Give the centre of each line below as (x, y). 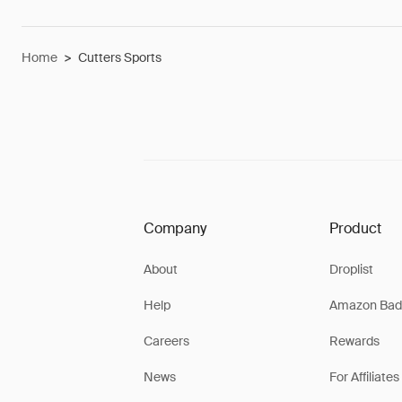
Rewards (354, 341)
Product (355, 228)
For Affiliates (364, 377)
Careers (166, 341)
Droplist (351, 269)
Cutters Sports (120, 57)
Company (175, 228)
